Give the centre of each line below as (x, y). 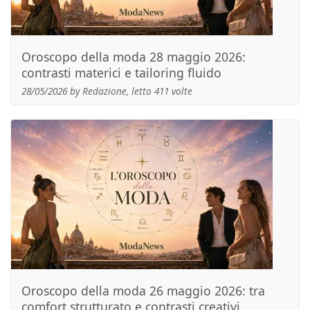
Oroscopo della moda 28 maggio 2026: (134, 57)
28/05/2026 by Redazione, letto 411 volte (107, 91)
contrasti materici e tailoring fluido (121, 73)
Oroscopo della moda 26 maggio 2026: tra (143, 291)
